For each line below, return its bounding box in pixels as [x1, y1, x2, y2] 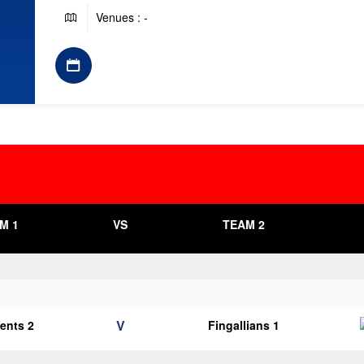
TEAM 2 [222, 216, 265, 232]
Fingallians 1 [207, 317, 279, 333]
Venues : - [95, 9, 148, 25]
